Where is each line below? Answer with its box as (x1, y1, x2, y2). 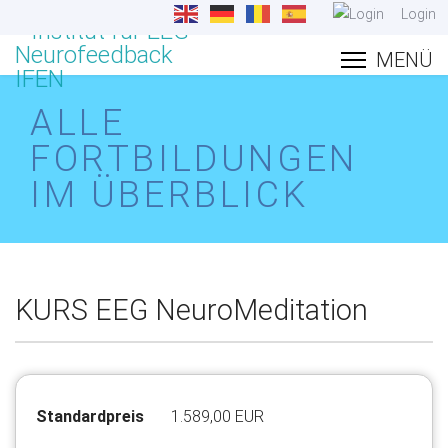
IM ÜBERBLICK (30, 174, 309, 216)
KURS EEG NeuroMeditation (15, 293, 368, 327)
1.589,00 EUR (171, 407, 265, 427)
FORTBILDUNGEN (30, 138, 358, 180)
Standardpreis (36, 407, 144, 427)
